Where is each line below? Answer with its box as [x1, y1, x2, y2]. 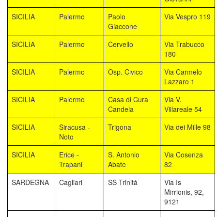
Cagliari [59, 177, 82, 187]
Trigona [108, 122, 131, 132]
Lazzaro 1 [164, 76, 195, 86]
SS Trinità [108, 177, 138, 187]
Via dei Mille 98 [164, 122, 211, 132]
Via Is [164, 177, 181, 187]
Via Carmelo [164, 66, 202, 77]
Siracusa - [59, 122, 90, 132]
